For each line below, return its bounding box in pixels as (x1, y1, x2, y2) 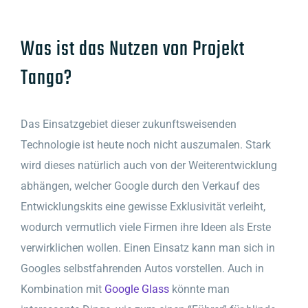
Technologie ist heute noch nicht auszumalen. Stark (21, 137, 271, 151)
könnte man (169, 282, 230, 296)
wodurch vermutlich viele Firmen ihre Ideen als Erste (21, 220, 271, 234)
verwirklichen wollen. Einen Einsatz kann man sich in (21, 241, 275, 254)
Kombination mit (21, 282, 104, 296)
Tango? (21, 62, 72, 95)
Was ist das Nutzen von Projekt (21, 33, 245, 66)
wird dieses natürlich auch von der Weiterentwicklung (21, 158, 277, 172)
